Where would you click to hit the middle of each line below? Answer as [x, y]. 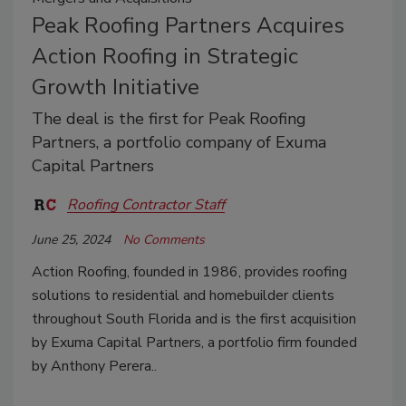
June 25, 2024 [71, 240]
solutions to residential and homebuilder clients [183, 296]
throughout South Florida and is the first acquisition [194, 319]
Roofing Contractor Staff [146, 204]
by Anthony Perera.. [94, 367]
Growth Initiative [116, 87]
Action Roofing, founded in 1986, [138, 272]
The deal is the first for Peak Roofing [169, 119]
